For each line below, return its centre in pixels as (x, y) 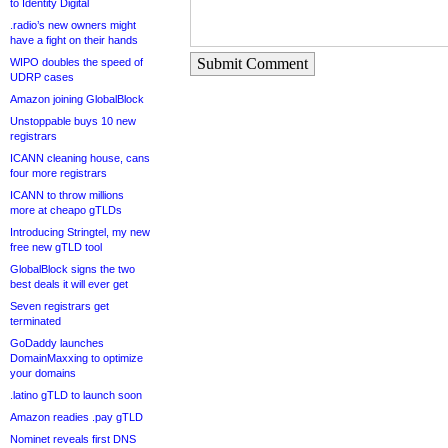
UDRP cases (42, 77)
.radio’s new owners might (73, 25)
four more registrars (58, 173)
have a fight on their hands (74, 40)
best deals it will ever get (69, 284)
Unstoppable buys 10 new (73, 121)
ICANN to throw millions (67, 195)
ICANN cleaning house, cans (80, 158)
